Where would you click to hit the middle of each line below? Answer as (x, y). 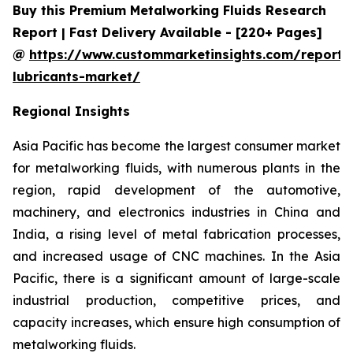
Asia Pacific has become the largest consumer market (176, 146)
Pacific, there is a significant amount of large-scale (176, 279)
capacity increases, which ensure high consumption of (176, 323)
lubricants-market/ (76, 77)
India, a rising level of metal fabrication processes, (176, 234)
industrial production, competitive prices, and (176, 301)
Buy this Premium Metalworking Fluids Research (169, 11)
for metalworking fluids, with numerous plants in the (176, 168)
